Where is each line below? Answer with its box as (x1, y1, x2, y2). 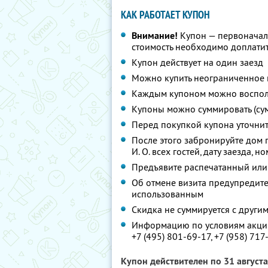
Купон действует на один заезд (132, 56, 263, 68)
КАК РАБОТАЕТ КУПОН (121, 8, 210, 22)
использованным (132, 188, 203, 200)
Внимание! (132, 29, 178, 42)
